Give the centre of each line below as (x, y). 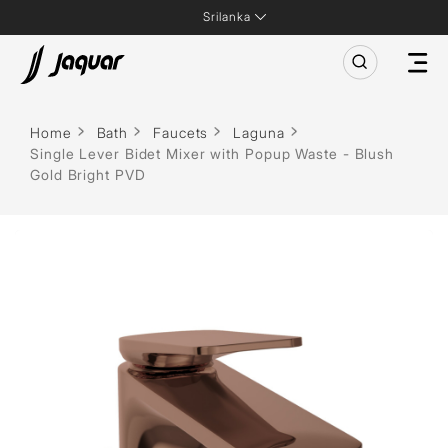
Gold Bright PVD (88, 174)
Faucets (181, 132)
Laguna (259, 132)
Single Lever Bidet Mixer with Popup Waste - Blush (212, 153)
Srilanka (226, 16)
